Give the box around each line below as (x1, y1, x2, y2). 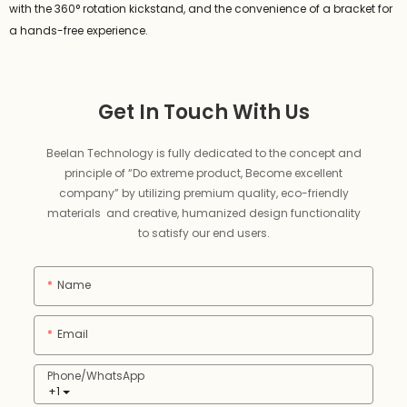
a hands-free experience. (9, 23, 148, 38)
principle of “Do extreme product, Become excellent (65, 165, 342, 182)
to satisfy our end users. (137, 225, 270, 242)
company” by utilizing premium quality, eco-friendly (58, 185, 349, 202)
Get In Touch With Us (97, 98, 310, 127)
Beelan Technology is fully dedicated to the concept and (45, 145, 362, 162)
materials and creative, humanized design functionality (46, 205, 361, 222)
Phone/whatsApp (47, 368, 145, 384)
